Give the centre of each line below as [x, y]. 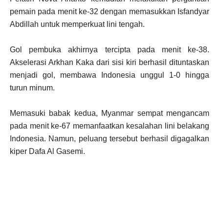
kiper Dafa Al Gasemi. [47, 152]
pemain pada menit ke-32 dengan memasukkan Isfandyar [109, 12]
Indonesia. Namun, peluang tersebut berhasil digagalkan [109, 139]
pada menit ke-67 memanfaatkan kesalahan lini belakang [109, 126]
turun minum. [32, 88]
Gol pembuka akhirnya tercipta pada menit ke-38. [109, 50]
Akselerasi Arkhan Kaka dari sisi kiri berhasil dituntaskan [109, 63]
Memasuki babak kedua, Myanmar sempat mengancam [109, 113]
